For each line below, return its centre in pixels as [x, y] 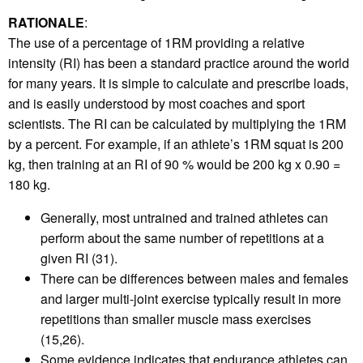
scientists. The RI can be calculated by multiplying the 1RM [177, 124]
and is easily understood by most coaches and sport [156, 104]
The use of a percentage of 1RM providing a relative [156, 43]
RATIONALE [46, 23]
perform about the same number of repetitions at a [182, 238]
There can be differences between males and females [194, 279]
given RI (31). [79, 258]
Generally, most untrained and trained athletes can [184, 218]
